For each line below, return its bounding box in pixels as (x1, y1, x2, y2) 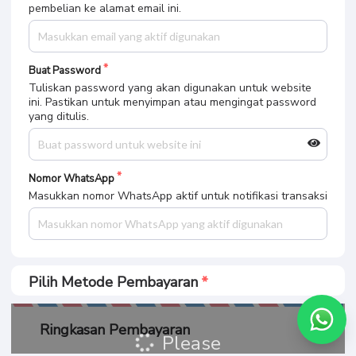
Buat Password (29, 64, 101, 78)
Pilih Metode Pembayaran (29, 273, 198, 292)
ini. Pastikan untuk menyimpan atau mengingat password (29, 95, 316, 110)
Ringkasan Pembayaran (40, 320, 190, 339)
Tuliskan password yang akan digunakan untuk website (29, 80, 311, 95)
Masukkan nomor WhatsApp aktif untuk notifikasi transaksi (29, 188, 327, 203)
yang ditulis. (29, 109, 89, 124)
